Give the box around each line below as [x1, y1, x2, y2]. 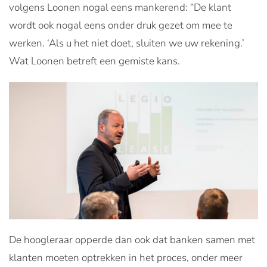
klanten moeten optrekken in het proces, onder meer [9, 251, 243, 265]
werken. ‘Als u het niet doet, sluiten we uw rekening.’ [9, 36, 244, 50]
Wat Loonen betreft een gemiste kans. [9, 54, 180, 68]
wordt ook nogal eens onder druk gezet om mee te [9, 18, 232, 32]
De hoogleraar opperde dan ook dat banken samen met [9, 233, 255, 247]
